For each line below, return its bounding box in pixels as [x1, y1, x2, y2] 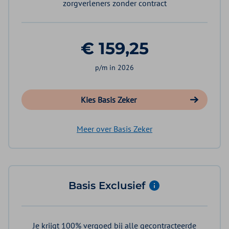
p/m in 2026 [95, 62, 134, 72]
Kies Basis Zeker [80, 94, 136, 105]
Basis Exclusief [68, 179, 148, 192]
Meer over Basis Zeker [77, 123, 152, 134]
